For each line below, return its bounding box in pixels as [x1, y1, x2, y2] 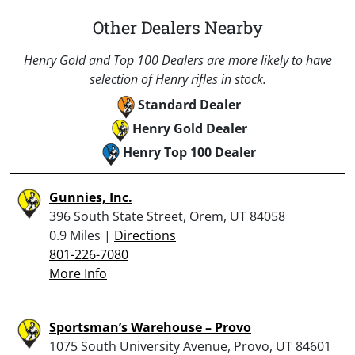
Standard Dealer [138, 95, 241, 113]
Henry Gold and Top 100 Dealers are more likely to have [23, 51, 332, 69]
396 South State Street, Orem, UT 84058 [49, 207, 285, 225]
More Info [49, 264, 107, 282]
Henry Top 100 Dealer [123, 143, 256, 161]
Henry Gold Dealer [132, 119, 247, 137]
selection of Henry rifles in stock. [89, 70, 266, 88]
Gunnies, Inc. [49, 188, 132, 206]
